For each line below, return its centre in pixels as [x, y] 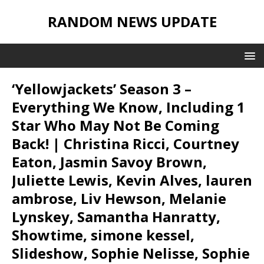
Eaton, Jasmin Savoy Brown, [109, 162]
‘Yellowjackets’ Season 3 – [102, 89]
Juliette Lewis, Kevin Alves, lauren [132, 180]
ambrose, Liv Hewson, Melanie [119, 198]
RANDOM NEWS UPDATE [132, 22]
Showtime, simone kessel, [103, 235]
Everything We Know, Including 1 [128, 107]
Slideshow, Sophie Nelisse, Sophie [131, 253]
